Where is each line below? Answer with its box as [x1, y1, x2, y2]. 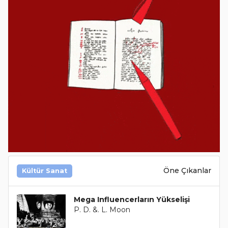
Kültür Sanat [22, 166, 67, 175]
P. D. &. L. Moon [73, 205, 130, 214]
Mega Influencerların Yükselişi [73, 194, 190, 204]
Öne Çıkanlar [163, 166, 211, 176]
